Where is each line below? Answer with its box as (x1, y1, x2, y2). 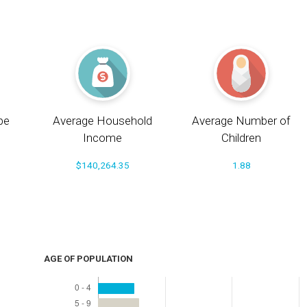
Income (83, 131, 123, 145)
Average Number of (192, 114, 291, 128)
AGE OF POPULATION (43, 254, 133, 265)
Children (221, 131, 262, 145)
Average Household (53, 114, 153, 128)
